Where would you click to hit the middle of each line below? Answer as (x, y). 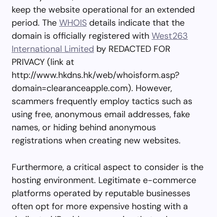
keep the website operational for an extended (103, 9)
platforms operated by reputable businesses (101, 193)
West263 (170, 36)
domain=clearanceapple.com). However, (92, 88)
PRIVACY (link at (43, 62)
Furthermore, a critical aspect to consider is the (108, 167)
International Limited (53, 49)
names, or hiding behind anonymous (84, 127)
